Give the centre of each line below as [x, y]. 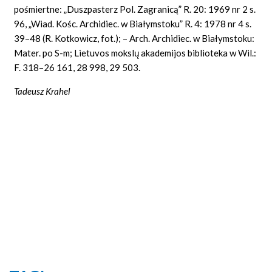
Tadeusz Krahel [42, 91]
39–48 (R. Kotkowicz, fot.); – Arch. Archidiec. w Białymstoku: [134, 38]
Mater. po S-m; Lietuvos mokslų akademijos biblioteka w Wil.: [135, 53]
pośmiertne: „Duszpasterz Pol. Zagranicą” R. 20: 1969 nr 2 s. [135, 9]
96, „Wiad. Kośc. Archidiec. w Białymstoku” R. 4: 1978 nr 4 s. [133, 23]
